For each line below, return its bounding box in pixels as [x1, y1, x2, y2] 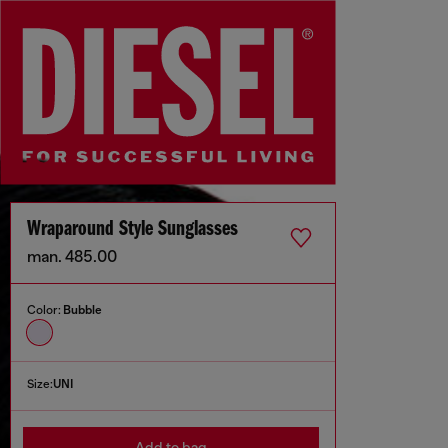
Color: [27, 303, 63, 318]
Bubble [63, 303, 102, 318]
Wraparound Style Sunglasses [27, 218, 238, 242]
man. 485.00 [27, 248, 117, 267]
